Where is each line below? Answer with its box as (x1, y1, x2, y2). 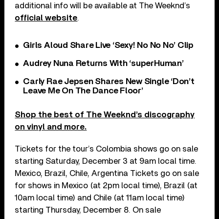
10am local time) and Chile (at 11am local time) (15, 193, 185, 202)
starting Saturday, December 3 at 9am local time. (15, 156, 197, 165)
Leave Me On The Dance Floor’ (23, 86, 143, 95)
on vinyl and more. (15, 122, 87, 131)
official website (15, 13, 78, 22)
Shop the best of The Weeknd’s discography (15, 110, 195, 119)
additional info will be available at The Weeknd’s (15, 1, 191, 10)
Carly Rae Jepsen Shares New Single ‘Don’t (23, 77, 195, 86)
